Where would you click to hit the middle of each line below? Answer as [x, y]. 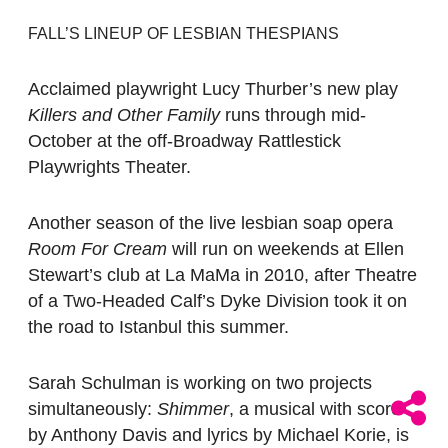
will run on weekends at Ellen [285, 249]
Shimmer [193, 409]
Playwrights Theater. [109, 167]
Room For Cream [97, 249]
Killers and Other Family [124, 115]
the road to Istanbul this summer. [158, 327]
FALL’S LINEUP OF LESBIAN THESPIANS [183, 34]
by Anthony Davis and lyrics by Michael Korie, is [218, 435]
